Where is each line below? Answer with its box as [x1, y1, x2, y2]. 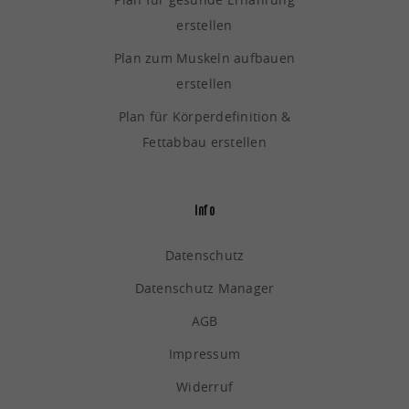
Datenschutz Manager [134, 279, 275, 298]
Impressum [168, 345, 241, 363]
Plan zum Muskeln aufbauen [113, 49, 296, 68]
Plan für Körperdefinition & [118, 108, 291, 126]
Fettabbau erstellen [142, 133, 267, 152]
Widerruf [176, 378, 233, 396]
